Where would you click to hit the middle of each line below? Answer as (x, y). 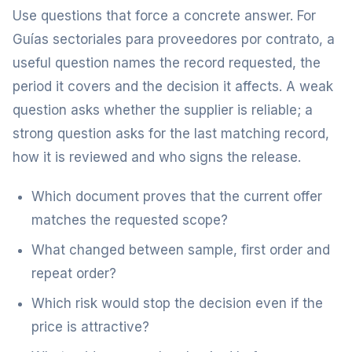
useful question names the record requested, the (167, 63)
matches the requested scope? (130, 220)
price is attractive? (90, 327)
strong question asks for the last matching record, (171, 134)
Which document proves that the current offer (177, 196)
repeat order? (74, 273)
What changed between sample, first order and (181, 250)
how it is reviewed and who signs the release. (157, 157)
